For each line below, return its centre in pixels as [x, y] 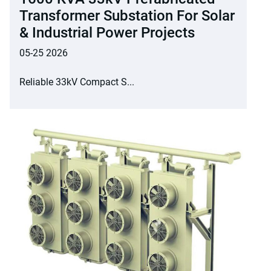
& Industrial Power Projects [107, 32]
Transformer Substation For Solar [127, 15]
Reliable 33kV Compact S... [77, 82]
